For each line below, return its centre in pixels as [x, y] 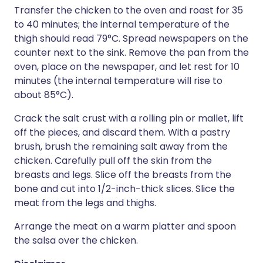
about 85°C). [44, 95]
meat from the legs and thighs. [85, 203]
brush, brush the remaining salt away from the [121, 146]
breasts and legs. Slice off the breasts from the [123, 175]
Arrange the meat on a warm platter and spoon [125, 226]
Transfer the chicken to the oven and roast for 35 [129, 10]
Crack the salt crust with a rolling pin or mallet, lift [129, 118]
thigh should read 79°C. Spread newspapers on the [131, 38]
